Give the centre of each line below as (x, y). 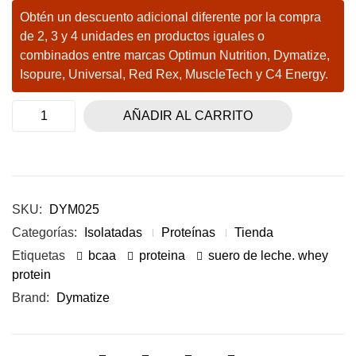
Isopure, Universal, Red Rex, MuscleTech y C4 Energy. (174, 74)
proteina (162, 255)
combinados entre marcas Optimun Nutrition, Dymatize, (175, 55)
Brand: (32, 297)
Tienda (254, 232)
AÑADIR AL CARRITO (188, 115)
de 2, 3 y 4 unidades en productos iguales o (142, 36)
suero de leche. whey (268, 255)
